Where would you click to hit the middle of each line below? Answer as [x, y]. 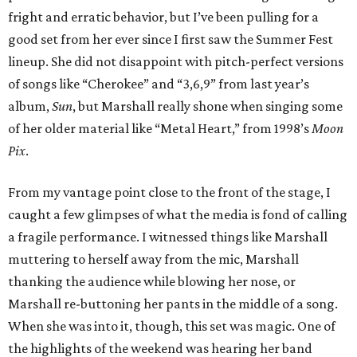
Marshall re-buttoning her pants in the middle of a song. [173, 304]
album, [30, 106]
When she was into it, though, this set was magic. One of [172, 326]
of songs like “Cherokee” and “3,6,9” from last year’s [159, 84]
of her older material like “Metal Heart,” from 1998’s [160, 129]
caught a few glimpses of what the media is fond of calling [178, 215]
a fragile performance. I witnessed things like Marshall [168, 237]
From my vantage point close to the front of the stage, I [169, 192]
